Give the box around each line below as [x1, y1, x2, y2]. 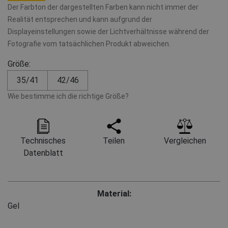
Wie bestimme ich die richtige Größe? [8, 92, 129, 100]
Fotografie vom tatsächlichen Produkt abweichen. [8, 39, 170, 48]
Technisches [20, 135, 66, 146]
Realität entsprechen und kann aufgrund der [8, 15, 152, 23]
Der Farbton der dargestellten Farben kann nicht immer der [8, 3, 198, 11]
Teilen [103, 135, 125, 146]
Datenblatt [23, 148, 63, 158]
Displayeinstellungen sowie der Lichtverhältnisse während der [8, 27, 209, 36]
